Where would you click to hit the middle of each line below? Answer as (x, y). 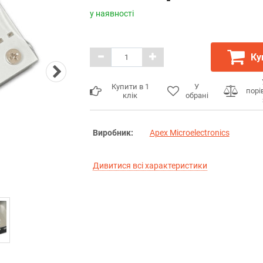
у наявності (112, 14)
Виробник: (113, 133)
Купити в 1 (130, 86)
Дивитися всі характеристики (150, 166)
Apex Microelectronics (189, 133)
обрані (197, 95)
